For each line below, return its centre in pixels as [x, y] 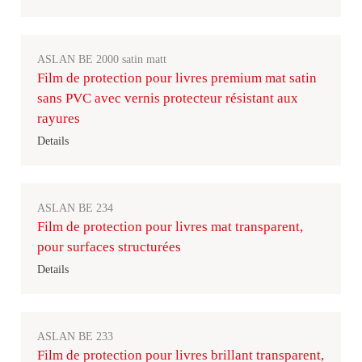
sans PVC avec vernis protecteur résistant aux [168, 98]
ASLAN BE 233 [75, 337]
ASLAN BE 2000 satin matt [102, 59]
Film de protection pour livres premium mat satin [177, 78]
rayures [59, 118]
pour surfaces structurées [109, 247]
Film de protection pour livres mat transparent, [170, 227]
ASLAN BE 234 [75, 208]
